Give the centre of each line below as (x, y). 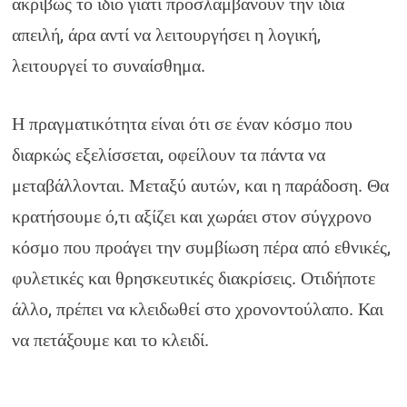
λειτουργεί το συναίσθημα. (109, 65)
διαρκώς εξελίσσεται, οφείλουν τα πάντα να (169, 154)
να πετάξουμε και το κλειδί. (111, 340)
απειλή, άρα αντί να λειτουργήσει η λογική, (167, 35)
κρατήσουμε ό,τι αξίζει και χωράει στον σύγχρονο (192, 216)
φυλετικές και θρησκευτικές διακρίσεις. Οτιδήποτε (194, 278)
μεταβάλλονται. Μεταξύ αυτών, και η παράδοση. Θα (201, 185)
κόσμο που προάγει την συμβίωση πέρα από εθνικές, (202, 247)
